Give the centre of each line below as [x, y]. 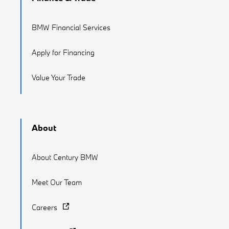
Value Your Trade [59, 77]
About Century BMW [65, 157]
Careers [44, 207]
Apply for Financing [63, 52]
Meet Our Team [57, 182]
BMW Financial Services [71, 27]
